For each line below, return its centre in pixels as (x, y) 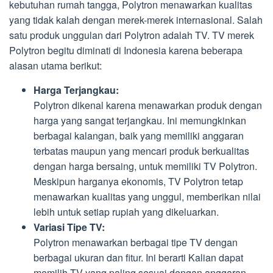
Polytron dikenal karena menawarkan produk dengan (148, 105)
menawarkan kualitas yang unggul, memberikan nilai (147, 197)
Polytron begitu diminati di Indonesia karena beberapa (126, 51)
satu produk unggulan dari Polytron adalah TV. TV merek (132, 35)
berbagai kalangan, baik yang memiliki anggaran (139, 136)
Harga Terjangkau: (76, 90)
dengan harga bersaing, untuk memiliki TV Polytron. (145, 166)
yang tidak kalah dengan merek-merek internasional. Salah (136, 20)
